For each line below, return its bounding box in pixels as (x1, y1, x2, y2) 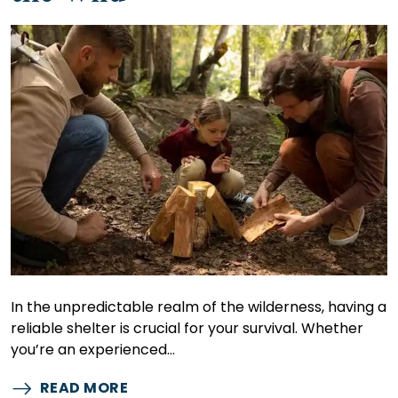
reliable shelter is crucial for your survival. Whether (11, 318, 363, 339)
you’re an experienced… (11, 339, 175, 361)
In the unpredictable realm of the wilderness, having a (11, 297, 386, 318)
